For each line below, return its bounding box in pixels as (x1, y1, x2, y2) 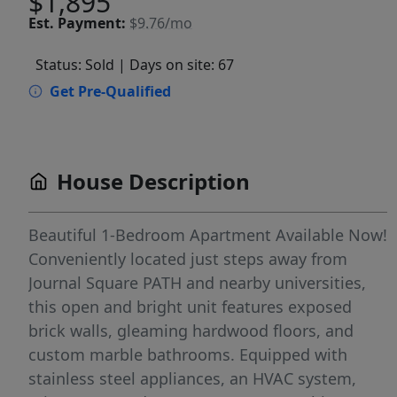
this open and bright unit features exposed (28, 296, 352, 317)
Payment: (58, 12, 126, 33)
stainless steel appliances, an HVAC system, (28, 368, 356, 389)
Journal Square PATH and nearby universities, (28, 272, 366, 293)
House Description (57, 167, 250, 196)
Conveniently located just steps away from (28, 248, 347, 269)
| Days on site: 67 (118, 55, 234, 74)
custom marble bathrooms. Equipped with (28, 344, 347, 365)
